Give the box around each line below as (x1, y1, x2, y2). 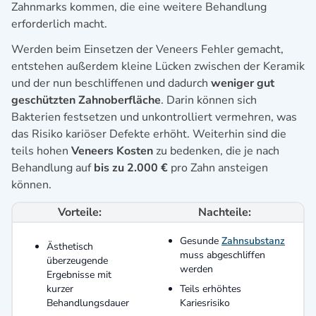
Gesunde (180, 233, 221, 248)
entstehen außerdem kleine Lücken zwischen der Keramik (11, 58, 305, 74)
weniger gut (211, 75, 274, 91)
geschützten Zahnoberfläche (11, 92, 161, 108)
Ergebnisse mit (47, 267, 111, 281)
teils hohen (11, 142, 68, 159)
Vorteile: (57, 204, 102, 220)
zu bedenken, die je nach (153, 142, 279, 159)
